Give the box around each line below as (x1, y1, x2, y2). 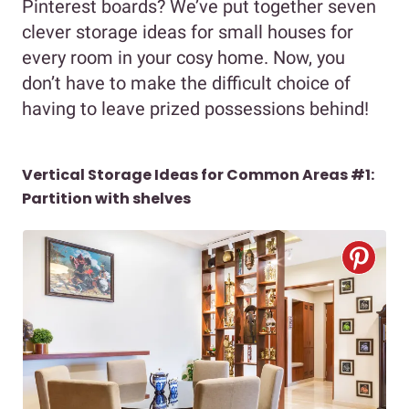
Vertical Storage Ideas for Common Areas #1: (22, 164, 374, 186)
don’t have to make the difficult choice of (22, 72, 351, 95)
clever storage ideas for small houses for (22, 21, 353, 44)
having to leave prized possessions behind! (22, 98, 369, 121)
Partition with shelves (22, 188, 191, 210)
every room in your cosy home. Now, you (22, 47, 345, 69)
